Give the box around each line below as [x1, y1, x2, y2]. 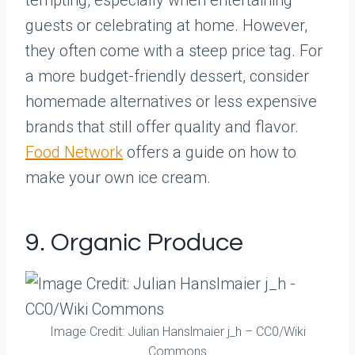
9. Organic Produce [25, 230, 243, 256]
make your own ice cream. [25, 168, 211, 187]
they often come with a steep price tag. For [25, 41, 323, 60]
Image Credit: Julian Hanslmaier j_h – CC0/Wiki [49, 324, 306, 339]
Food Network [25, 143, 123, 162]
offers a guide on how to [123, 143, 296, 162]
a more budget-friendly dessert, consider [25, 67, 309, 86]
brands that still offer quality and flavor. [25, 117, 299, 136]
